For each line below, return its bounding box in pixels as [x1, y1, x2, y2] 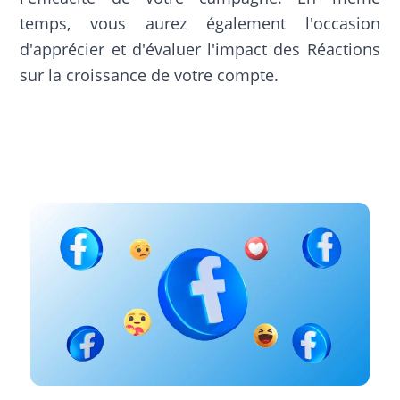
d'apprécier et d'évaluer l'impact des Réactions [20, 38, 380, 60]
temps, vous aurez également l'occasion [20, 12, 380, 34]
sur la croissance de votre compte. [20, 64, 279, 86]
